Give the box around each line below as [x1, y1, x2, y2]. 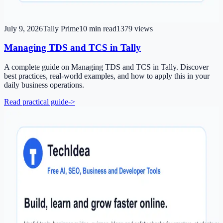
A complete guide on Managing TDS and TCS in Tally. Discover [4, 63, 209, 72]
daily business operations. [4, 81, 84, 90]
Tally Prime [43, 24, 79, 33]
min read [87, 24, 116, 33]
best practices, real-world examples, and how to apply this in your [4, 72, 210, 81]
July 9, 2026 [4, 24, 43, 33]
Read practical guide [4, 98, 68, 107]
